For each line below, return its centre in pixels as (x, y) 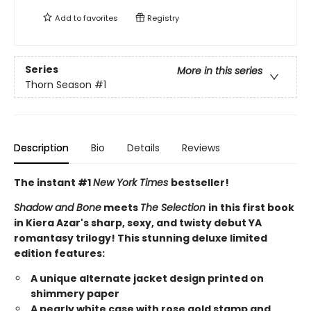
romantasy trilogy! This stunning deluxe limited (141, 238)
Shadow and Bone (58, 208)
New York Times (132, 183)
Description (41, 148)
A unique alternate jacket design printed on (147, 279)
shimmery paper (75, 294)
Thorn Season (58, 84)
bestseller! (200, 183)
